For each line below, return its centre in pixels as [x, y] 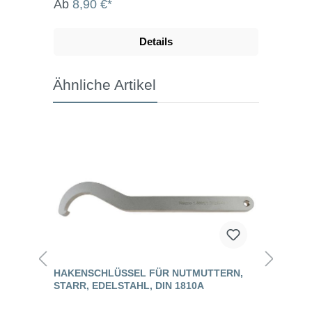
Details [156, 41]
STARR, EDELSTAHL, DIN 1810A [129, 285]
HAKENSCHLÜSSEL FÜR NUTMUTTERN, [148, 273]
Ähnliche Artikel [104, 84]
